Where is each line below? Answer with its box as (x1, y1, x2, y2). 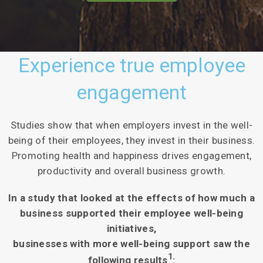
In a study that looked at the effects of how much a (8, 191, 255, 204)
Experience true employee (18, 53, 245, 77)
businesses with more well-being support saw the (12, 237, 251, 249)
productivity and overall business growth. (37, 164, 226, 177)
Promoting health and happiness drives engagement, (11, 149, 252, 161)
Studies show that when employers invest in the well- (10, 119, 253, 131)
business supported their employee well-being (19, 207, 244, 219)
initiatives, (106, 222, 157, 234)
